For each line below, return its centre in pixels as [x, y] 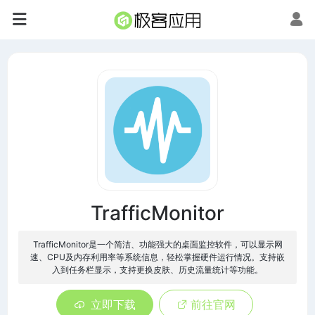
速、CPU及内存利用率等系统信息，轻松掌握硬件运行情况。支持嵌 [157, 257]
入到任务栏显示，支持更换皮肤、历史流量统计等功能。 [157, 270]
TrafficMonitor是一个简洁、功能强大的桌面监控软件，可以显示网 [157, 244]
